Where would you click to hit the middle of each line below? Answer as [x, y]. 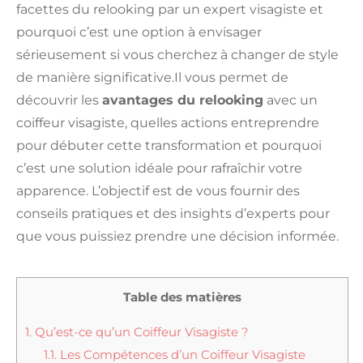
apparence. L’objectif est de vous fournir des [158, 191]
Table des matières [182, 297]
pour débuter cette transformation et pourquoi [169, 146]
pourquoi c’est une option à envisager [139, 32]
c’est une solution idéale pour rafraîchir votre [159, 169]
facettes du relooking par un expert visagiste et [170, 10]
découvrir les [59, 100]
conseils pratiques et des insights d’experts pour [173, 214]
